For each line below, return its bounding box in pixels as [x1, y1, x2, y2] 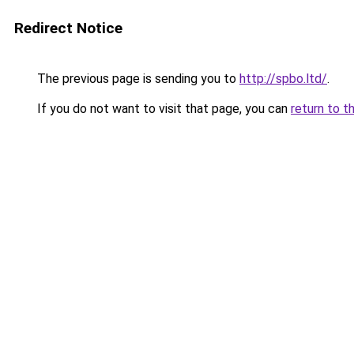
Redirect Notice [14, 19, 122, 37]
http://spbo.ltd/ [239, 71, 327, 86]
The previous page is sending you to [34, 71, 239, 86]
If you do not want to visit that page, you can [34, 101, 291, 116]
